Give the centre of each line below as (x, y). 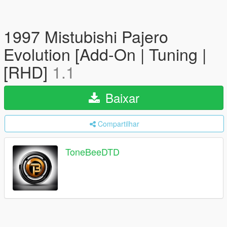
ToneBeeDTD (92, 152)
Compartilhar (118, 124)
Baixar (120, 98)
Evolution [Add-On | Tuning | (105, 54)
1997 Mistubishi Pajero (86, 36)
